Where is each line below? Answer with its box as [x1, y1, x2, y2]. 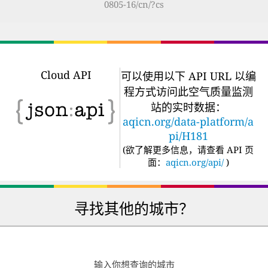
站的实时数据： [150, 99, 226, 114]
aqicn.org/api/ [165, 156, 224, 168]
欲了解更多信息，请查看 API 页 [126, 143, 254, 156]
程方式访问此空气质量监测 [123, 84, 253, 99]
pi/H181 [168, 128, 208, 143]
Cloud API [40, 67, 92, 82]
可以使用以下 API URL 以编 [120, 68, 256, 83]
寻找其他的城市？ [74, 197, 194, 218]
